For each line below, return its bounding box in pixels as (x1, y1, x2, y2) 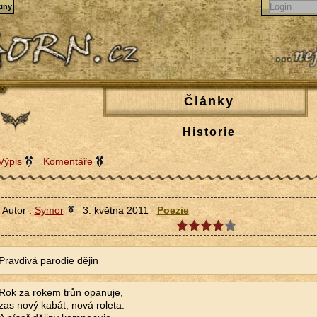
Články (184, 94, 234, 108)
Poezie (156, 204, 189, 216)
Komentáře (42, 156, 93, 167)
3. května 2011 (74, 204, 157, 216)
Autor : (1, 204, 35, 216)
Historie (183, 126, 236, 138)
